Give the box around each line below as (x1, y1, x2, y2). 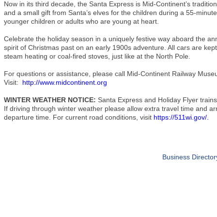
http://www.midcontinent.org (22, 78, 107, 86)
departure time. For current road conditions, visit (4, 113, 154, 121)
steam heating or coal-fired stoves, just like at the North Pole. (4, 52, 190, 60)
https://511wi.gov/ (154, 113, 207, 121)
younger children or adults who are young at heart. (4, 17, 159, 25)
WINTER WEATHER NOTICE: (4, 95, 96, 104)
